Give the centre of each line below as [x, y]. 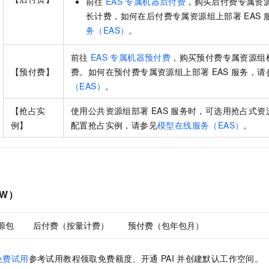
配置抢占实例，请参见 [114, 125]
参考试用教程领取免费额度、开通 [93, 258]
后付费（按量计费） [71, 225]
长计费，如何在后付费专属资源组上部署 [164, 16]
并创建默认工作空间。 [220, 258]
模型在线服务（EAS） [201, 125]
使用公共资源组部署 [110, 111]
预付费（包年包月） [166, 225]
